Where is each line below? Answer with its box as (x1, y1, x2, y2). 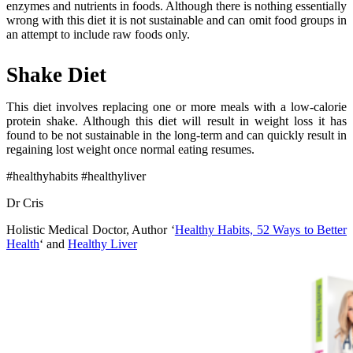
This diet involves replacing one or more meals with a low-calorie (6, 100, 347, 114)
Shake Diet (6, 63, 106, 87)
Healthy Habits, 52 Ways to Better (174, 223, 347, 237)
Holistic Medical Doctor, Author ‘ (6, 223, 175, 237)
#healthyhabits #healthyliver (6, 169, 146, 184)
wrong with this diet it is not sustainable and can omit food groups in (6, 13, 347, 28)
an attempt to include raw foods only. (6, 28, 190, 42)
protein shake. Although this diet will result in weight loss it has (6, 114, 347, 128)
